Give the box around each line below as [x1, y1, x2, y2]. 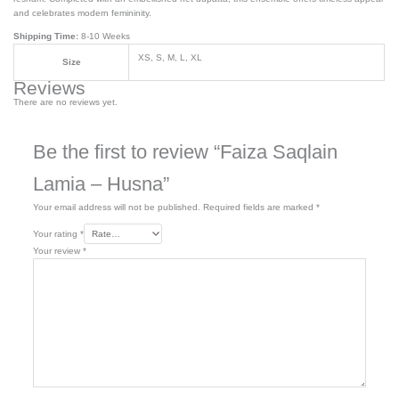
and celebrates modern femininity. [13, 8, 152, 19]
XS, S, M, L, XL [138, 53, 203, 63]
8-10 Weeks [81, 31, 131, 42]
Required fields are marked [202, 202, 316, 213]
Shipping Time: [13, 31, 82, 42]
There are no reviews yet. [13, 97, 118, 108]
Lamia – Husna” [32, 173, 169, 196]
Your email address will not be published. [32, 202, 200, 213]
